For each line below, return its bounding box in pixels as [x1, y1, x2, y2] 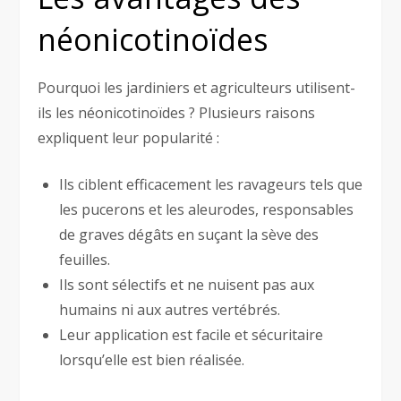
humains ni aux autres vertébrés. [59, 299, 281, 320]
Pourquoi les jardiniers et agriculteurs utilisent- [38, 77, 356, 98]
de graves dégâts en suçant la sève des [59, 224, 320, 244]
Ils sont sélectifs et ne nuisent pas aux [59, 274, 315, 294]
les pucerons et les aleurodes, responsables [59, 199, 354, 219]
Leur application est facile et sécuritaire [59, 324, 324, 345]
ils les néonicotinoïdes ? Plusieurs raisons [38, 102, 316, 123]
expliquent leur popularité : [38, 127, 220, 148]
